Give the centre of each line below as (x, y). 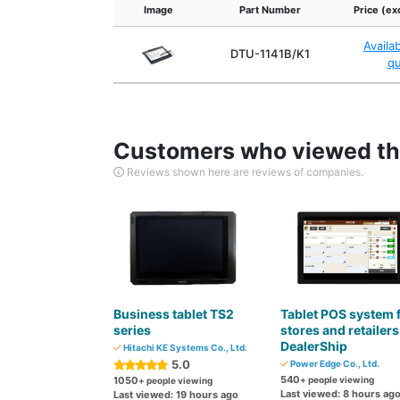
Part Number (270, 10)
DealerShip (313, 346)
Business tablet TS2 (174, 314)
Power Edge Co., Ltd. (333, 363)
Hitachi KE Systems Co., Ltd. (184, 347)
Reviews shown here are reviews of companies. (244, 172)
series (132, 330)
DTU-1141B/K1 (270, 54)
